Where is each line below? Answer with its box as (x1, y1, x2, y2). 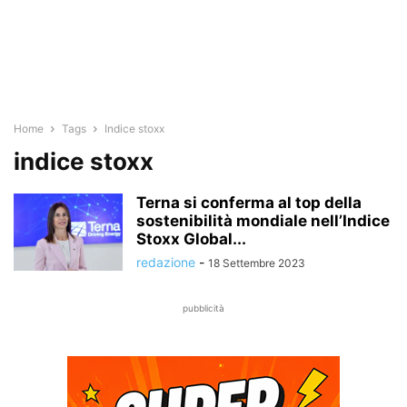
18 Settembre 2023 (208, 256, 305, 270)
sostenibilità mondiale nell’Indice (136, 212, 390, 230)
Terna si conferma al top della (136, 194, 362, 212)
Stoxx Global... (136, 230, 246, 248)
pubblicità (183, 303, 224, 313)
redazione (136, 254, 195, 270)
